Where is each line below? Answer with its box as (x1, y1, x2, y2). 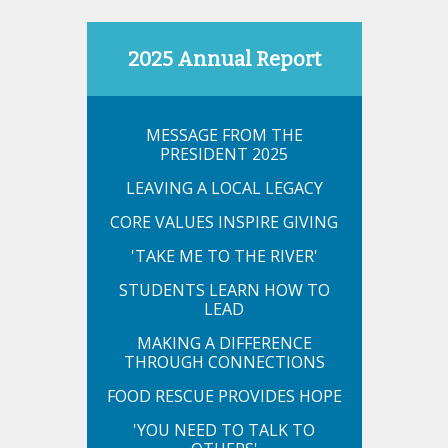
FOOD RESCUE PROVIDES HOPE (106, 385, 342, 407)
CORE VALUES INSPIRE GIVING (110, 211, 338, 233)
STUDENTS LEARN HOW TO (118, 279, 330, 301)
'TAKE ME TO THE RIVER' (130, 245, 318, 267)
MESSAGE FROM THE (145, 124, 303, 146)
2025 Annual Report (127, 47, 321, 71)
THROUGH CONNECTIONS (123, 351, 325, 373)
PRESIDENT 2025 (160, 143, 288, 165)
